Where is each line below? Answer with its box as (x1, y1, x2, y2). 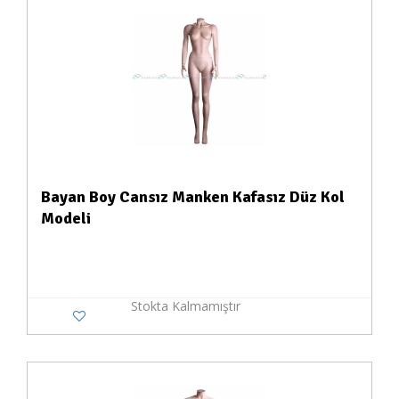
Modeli (41, 208, 91, 228)
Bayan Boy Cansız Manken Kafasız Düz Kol (41, 187, 345, 207)
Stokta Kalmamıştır (130, 297, 240, 314)
